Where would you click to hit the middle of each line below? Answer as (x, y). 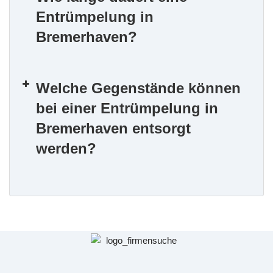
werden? (66, 149)
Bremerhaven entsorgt (113, 129)
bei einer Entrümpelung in (127, 108)
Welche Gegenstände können (138, 88)
